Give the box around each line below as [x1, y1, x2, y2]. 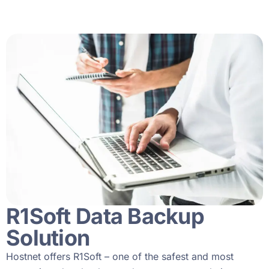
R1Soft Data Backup [6, 202, 205, 229]
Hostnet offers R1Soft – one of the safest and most [6, 250, 234, 262]
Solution [6, 224, 90, 251]
